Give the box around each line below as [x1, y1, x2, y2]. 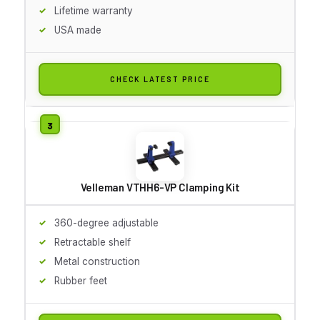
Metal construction [54, 255, 140, 267]
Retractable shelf [54, 236, 131, 248]
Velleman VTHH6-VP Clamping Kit [80, 180, 240, 194]
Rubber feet [54, 274, 107, 286]
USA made [54, 24, 101, 36]
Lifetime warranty [54, 4, 133, 16]
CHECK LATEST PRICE [110, 74, 210, 84]
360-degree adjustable [54, 216, 159, 229]
